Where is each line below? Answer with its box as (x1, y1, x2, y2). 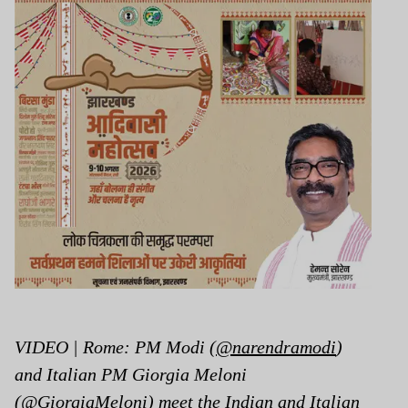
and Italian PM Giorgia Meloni (15, 363, 247, 384)
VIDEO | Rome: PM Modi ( (15, 336, 216, 357)
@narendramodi (216, 336, 336, 357)
